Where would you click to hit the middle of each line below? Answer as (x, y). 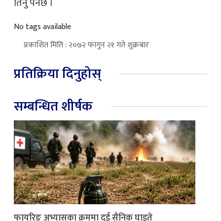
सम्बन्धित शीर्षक (53, 106)
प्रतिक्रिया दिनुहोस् (57, 74)
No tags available (42, 27)
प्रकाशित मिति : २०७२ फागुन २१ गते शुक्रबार (86, 45)
